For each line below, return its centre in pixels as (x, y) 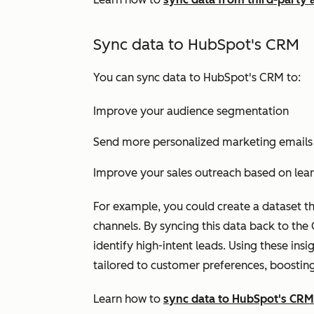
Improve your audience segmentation (191, 111)
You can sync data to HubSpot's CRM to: (197, 77)
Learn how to (128, 299)
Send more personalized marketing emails (203, 142)
